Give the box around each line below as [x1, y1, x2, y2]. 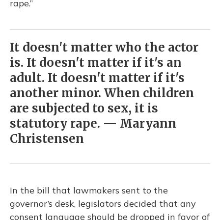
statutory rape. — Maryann [10, 116, 176, 132]
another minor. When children [10, 85, 194, 101]
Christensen [10, 131, 84, 147]
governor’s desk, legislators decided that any [10, 198, 196, 210]
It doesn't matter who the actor [10, 40, 198, 55]
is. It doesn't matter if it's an [10, 55, 182, 71]
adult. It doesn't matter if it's [10, 70, 185, 86]
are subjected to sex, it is [10, 101, 158, 116]
